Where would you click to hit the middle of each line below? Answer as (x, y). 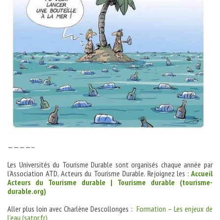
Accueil (202, 174)
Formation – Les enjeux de (175, 209)
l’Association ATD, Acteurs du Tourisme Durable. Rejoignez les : (98, 174)
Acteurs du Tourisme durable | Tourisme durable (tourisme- (110, 182)
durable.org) (27, 191)
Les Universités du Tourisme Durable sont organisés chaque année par (110, 165)
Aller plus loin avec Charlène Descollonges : (72, 209)
